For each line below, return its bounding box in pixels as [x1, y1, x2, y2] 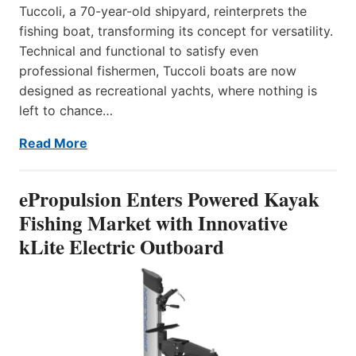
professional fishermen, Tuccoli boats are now [19, 62, 296, 79]
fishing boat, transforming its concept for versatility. [19, 22, 333, 39]
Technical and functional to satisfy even [19, 42, 258, 59]
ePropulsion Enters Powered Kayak [19, 184, 319, 214]
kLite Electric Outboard [19, 231, 224, 261]
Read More [19, 134, 87, 151]
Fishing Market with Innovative [19, 207, 288, 238]
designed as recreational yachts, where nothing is [19, 82, 317, 99]
